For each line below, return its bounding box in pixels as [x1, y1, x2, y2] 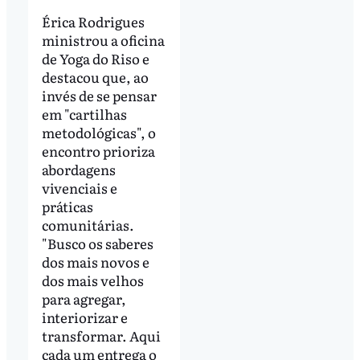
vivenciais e [41, 177, 117, 198]
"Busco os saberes [41, 232, 153, 253]
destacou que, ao [41, 66, 149, 87]
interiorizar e [41, 306, 128, 327]
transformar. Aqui [41, 325, 161, 346]
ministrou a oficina [41, 29, 165, 50]
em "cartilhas [41, 103, 127, 124]
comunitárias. [41, 214, 134, 235]
